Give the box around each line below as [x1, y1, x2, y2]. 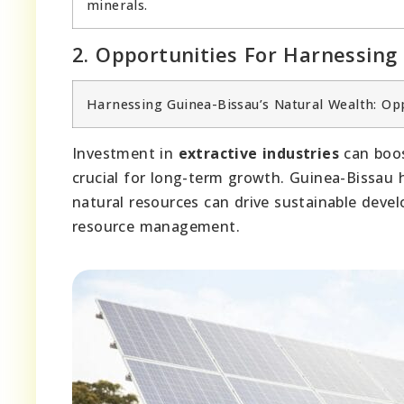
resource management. [72, 216, 240, 236]
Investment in [72, 142, 179, 163]
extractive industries [178, 142, 340, 163]
